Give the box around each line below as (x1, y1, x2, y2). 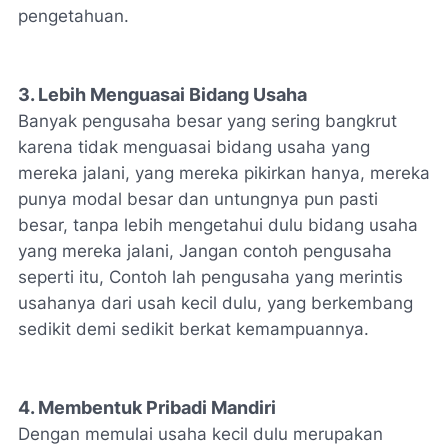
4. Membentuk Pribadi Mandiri (18, 397, 276, 419)
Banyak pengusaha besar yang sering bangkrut (18, 111, 397, 132)
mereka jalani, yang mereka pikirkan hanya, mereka (18, 163, 430, 184)
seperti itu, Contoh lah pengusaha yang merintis (18, 267, 403, 288)
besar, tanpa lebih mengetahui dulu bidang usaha (18, 215, 418, 236)
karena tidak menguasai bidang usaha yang (18, 137, 370, 158)
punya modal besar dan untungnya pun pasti (18, 189, 378, 210)
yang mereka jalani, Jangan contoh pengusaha (18, 241, 392, 262)
